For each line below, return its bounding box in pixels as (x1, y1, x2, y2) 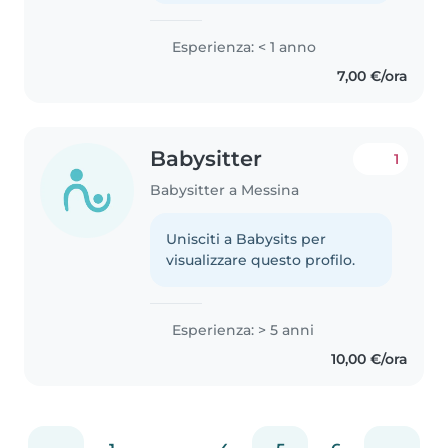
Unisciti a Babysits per (166, 229, 327, 248)
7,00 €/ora (336, 67, 408, 86)
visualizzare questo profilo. (166, 250, 356, 269)
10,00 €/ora (330, 349, 408, 368)
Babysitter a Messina (150, 180, 300, 199)
